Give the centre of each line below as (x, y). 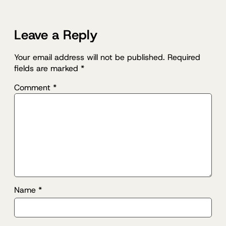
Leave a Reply (56, 35)
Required (184, 57)
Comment (34, 87)
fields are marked (47, 68)
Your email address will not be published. (90, 57)
